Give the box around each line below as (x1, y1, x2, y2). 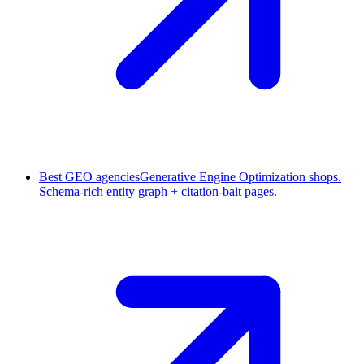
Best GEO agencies (39, 170, 140, 184)
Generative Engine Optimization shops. (140, 170, 341, 184)
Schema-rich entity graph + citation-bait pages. (39, 184, 277, 199)
